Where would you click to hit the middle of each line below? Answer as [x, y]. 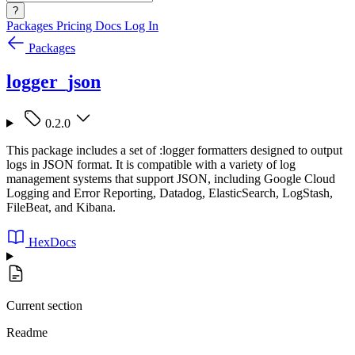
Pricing [76, 26]
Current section [44, 305]
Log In [141, 26]
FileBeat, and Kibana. [61, 207]
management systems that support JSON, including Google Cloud [171, 178]
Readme [27, 332]
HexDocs [52, 242]
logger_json [53, 81]
